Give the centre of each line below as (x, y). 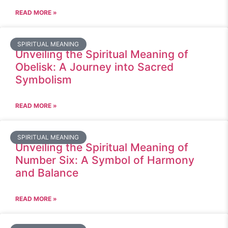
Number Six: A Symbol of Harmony (105, 160)
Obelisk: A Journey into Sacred (94, 67)
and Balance (47, 173)
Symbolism (44, 80)
